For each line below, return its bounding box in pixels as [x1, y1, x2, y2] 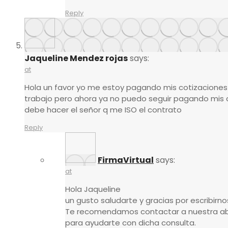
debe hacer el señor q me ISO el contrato [24, 104, 182, 116]
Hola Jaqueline [65, 184, 121, 195]
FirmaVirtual [98, 154, 154, 166]
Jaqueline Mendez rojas [24, 52, 128, 65]
